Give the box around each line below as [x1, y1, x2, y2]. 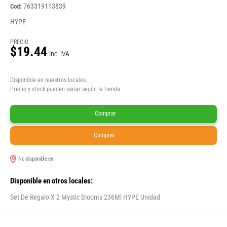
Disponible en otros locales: [10, 176, 93, 186]
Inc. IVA [49, 50, 69, 58]
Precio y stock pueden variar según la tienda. [10, 86, 122, 93]
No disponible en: [18, 156, 56, 163]
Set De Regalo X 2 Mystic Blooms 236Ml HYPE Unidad [10, 193, 160, 202]
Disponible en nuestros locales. [10, 77, 87, 84]
